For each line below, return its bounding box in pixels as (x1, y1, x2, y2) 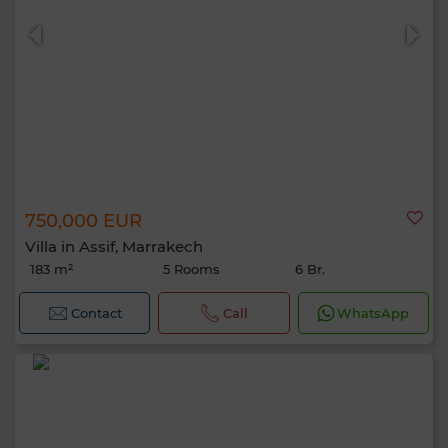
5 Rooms (162, 261, 220, 277)
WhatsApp (337, 305, 410, 321)
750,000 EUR (25, 210, 142, 232)
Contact (70, 305, 122, 321)
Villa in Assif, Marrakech (25, 237, 203, 256)
